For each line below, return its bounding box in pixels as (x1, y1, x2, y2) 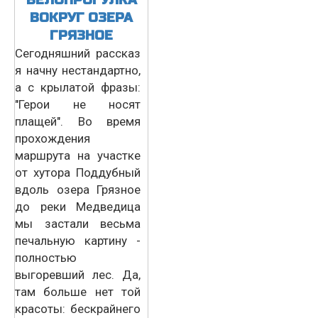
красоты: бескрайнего (15, 301, 141, 316)
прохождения (15, 131, 90, 146)
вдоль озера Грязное (15, 182, 141, 197)
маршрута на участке (15, 148, 141, 163)
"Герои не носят (15, 97, 141, 111)
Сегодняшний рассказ (15, 45, 141, 60)
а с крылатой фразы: (15, 79, 141, 94)
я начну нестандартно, (15, 62, 141, 77)
